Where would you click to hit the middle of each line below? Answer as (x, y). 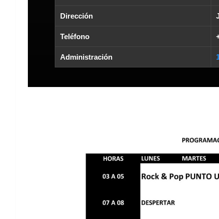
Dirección (77, 16)
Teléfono (75, 37)
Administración (86, 57)
